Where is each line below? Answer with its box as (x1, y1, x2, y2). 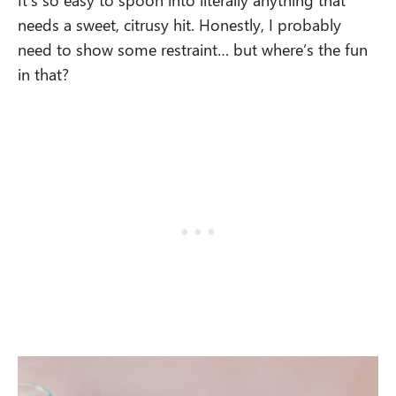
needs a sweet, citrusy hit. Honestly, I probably (18, 12, 341, 35)
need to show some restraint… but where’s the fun (18, 37, 368, 60)
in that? (18, 62, 69, 85)
